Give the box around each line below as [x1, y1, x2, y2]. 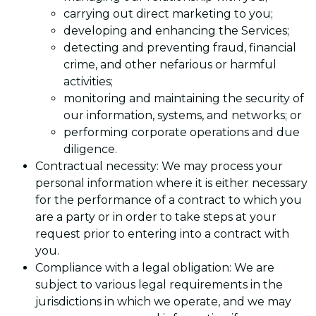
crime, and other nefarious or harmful [63, 57, 276, 71]
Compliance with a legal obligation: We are [35, 260, 274, 274]
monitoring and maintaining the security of [63, 91, 304, 105]
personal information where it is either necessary [35, 176, 308, 190]
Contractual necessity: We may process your [35, 159, 283, 173]
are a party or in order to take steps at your [35, 209, 276, 224]
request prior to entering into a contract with [35, 226, 289, 241]
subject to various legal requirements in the [35, 277, 283, 291]
